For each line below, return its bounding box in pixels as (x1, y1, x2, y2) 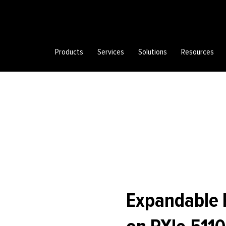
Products (55, 47, 84, 58)
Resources (181, 47, 214, 58)
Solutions (138, 47, 167, 58)
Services (97, 47, 125, 58)
